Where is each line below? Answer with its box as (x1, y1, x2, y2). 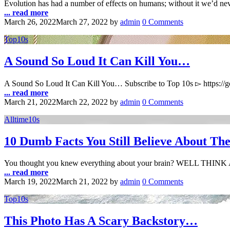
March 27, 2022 (56, 17, 108, 27)
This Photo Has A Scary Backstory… (4, 214, 198, 227)
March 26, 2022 (4, 17, 56, 27)
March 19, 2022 (4, 177, 56, 186)
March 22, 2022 (56, 97, 108, 106)
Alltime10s (4, 114, 40, 124)
